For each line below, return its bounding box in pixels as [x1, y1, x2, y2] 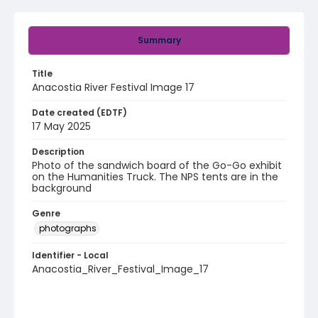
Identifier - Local [32, 249, 109, 261]
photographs [39, 222, 97, 234]
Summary [137, 34, 181, 46]
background [32, 181, 92, 195]
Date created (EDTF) [32, 106, 127, 119]
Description [32, 146, 84, 158]
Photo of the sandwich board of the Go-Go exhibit [32, 158, 282, 172]
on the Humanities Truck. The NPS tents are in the [32, 170, 278, 184]
